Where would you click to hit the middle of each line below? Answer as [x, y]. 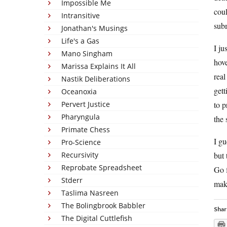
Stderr [72, 180]
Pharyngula [81, 117]
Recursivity [80, 155]
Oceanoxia [79, 91]
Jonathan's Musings [94, 28]
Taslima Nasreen [90, 193]
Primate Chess [86, 129]
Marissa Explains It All [99, 66]
